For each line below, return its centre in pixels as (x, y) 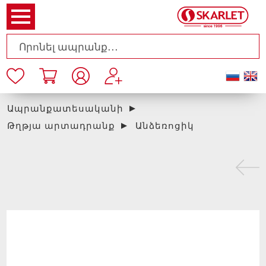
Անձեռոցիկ (164, 126)
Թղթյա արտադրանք (61, 126)
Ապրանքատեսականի (65, 108)
